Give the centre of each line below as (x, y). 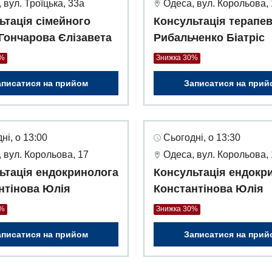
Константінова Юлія (209, 189)
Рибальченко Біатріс (209, 38)
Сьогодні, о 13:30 (202, 138)
